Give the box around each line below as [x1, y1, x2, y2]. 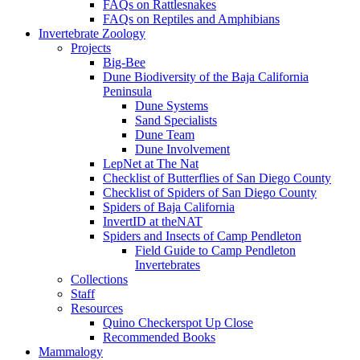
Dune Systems [135, 99, 208, 113]
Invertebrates [135, 258, 200, 272]
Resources [71, 301, 123, 316]
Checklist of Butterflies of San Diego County [103, 171, 331, 186]
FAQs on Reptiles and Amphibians [103, 12, 280, 27]
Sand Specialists [135, 113, 217, 128]
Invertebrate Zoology [39, 27, 145, 41]
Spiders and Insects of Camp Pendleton [103, 229, 301, 243]
